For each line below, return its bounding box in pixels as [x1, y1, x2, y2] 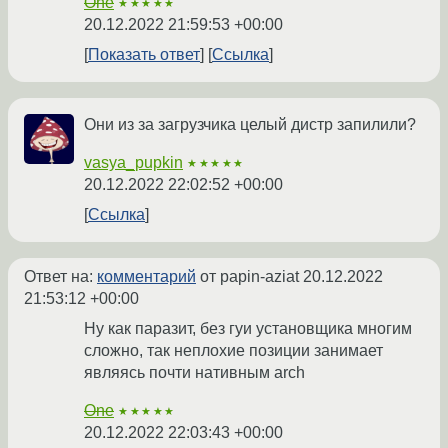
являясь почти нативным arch [84, 364, 305, 382]
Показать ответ [88, 46, 200, 64]
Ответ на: [24, 268, 97, 286]
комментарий [97, 268, 196, 286]
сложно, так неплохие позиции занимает [84, 342, 383, 360]
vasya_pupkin [84, 154, 183, 172]
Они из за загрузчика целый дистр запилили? [84, 116, 416, 134]
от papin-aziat [196, 268, 303, 286]
